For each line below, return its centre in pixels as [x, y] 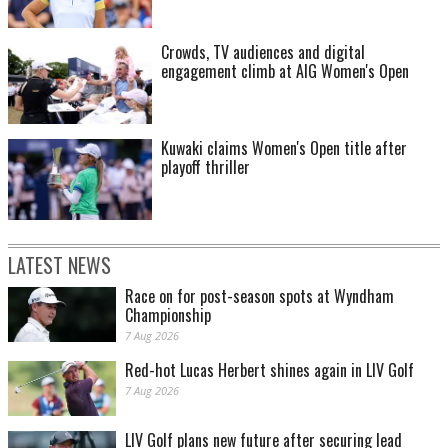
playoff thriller [205, 167]
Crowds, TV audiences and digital [263, 52]
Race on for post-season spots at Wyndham [259, 296]
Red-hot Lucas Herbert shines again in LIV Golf [269, 370]
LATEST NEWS [59, 265]
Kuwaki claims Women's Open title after [284, 148]
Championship [168, 315]
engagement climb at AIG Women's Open [285, 71]
